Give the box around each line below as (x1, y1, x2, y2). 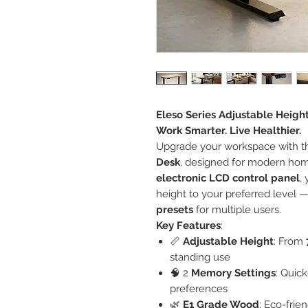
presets (156, 203, 193, 216)
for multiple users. (193, 203, 281, 216)
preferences (170, 282, 228, 295)
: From (274, 234, 306, 247)
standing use (170, 250, 230, 263)
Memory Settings (188, 266, 276, 279)
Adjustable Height (183, 234, 274, 247)
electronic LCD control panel (156, 171, 300, 184)
